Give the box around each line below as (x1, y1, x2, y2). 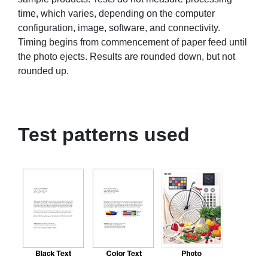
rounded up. (18, 66, 69, 76)
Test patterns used (18, 124, 190, 145)
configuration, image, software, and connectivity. (18, 23, 220, 33)
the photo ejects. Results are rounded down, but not (18, 51, 235, 62)
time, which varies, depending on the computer (18, 8, 215, 19)
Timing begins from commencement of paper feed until (18, 37, 247, 47)
